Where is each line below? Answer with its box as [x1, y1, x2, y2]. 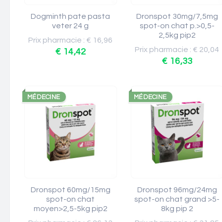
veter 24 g [52, 22, 89, 30]
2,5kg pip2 [159, 31, 196, 39]
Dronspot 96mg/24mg [137, 186, 217, 194]
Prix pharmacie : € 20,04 [135, 46, 220, 54]
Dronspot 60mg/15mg [31, 186, 111, 194]
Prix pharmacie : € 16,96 [28, 36, 113, 44]
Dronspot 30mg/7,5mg [136, 12, 218, 20]
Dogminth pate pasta [31, 12, 111, 20]
